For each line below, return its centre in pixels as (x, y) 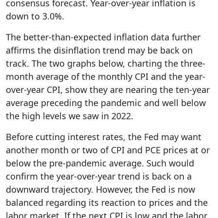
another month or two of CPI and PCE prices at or (108, 150)
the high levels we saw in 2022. (70, 116)
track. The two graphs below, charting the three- (106, 63)
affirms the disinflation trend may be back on (99, 50)
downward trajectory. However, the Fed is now (100, 189)
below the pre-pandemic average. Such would (100, 163)
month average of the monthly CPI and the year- (106, 76)
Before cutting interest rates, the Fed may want (104, 137)
